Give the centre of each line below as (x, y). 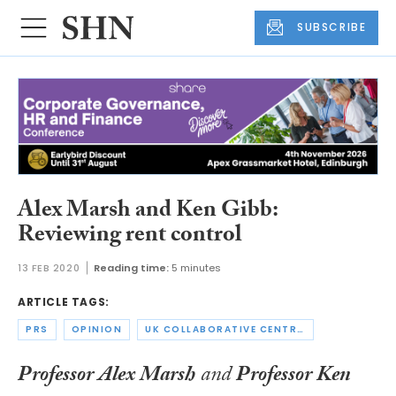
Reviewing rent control (130, 236)
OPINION (96, 330)
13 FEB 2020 (49, 268)
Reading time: (132, 268)
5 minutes (197, 268)
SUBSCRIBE (332, 27)
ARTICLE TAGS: (64, 302)
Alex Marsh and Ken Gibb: (148, 212)
